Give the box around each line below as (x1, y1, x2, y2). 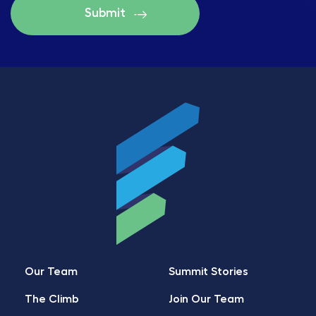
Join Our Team (169, 293, 244, 305)
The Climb (25, 293, 79, 305)
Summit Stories (169, 266, 248, 277)
